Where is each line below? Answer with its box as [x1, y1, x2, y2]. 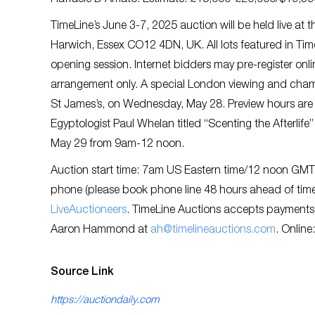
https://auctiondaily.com [51, 295, 159, 306]
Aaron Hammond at [51, 225, 150, 236]
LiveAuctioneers [51, 205, 127, 217]
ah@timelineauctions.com [150, 225, 276, 236]
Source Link [51, 267, 114, 278]
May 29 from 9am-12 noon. [51, 139, 187, 150]
